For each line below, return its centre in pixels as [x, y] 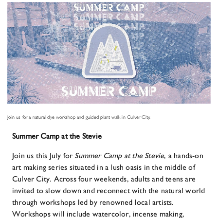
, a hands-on [184, 155]
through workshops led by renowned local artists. [93, 202]
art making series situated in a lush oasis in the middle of [104, 167]
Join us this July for [44, 155]
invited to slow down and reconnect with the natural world [109, 191]
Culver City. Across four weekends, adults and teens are [104, 179]
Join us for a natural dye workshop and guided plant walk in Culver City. [79, 117]
